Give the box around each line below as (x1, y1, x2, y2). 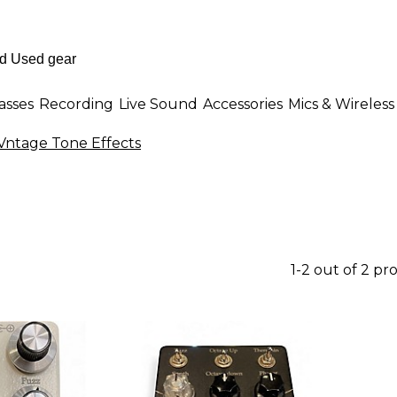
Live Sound (119, 95, 198, 113)
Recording (39, 95, 113, 113)
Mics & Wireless (288, 95, 394, 113)
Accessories (203, 95, 283, 113)
